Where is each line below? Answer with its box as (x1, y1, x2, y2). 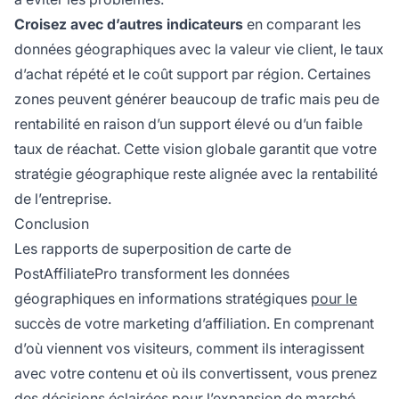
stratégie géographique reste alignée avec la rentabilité (14, 165, 378, 183)
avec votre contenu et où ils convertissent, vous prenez (14, 364, 378, 383)
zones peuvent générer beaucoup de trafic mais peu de (14, 90, 379, 109)
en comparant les (243, 15, 361, 34)
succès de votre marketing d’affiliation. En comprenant (14, 314, 374, 333)
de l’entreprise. (14, 190, 111, 208)
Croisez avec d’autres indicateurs (14, 15, 243, 34)
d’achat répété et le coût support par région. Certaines (14, 65, 370, 84)
